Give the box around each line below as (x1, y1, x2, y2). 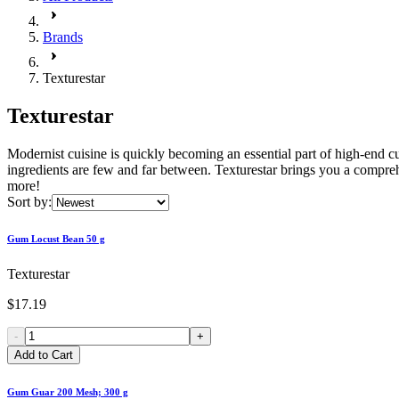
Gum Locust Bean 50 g (7, 232, 105, 244)
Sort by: (7, 193, 52, 209)
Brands (43, 29, 83, 45)
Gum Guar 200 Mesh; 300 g (7, 386, 128, 397)
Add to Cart (14, 347, 73, 362)
